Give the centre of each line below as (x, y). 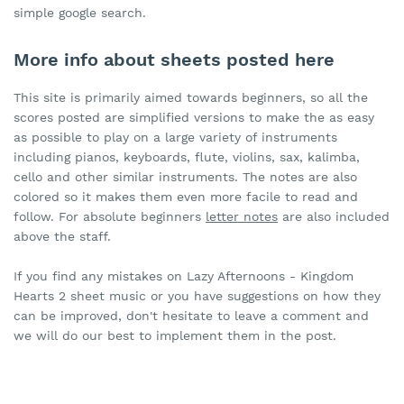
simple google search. (80, 13)
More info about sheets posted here (174, 60)
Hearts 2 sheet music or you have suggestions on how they (197, 296)
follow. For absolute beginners (110, 217)
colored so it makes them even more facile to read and (186, 197)
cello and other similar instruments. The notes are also (185, 177)
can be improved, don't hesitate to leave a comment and (191, 316)
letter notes (242, 217)
